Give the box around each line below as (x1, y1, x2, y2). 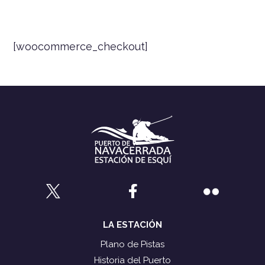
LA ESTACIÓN (103, 219, 162, 230)
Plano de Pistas (101, 238, 164, 250)
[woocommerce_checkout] (13, 40, 148, 53)
